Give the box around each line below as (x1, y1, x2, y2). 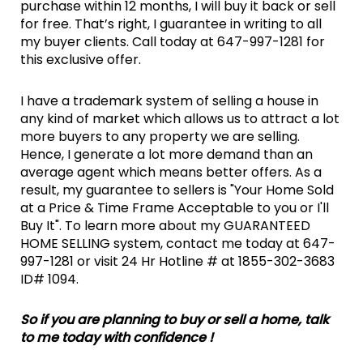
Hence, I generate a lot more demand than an (19, 144, 313, 164)
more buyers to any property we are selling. (19, 126, 300, 146)
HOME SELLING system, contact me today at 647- (19, 233, 335, 253)
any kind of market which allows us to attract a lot (19, 109, 340, 128)
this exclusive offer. (19, 50, 141, 70)
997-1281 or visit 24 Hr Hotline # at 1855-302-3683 (19, 251, 335, 271)
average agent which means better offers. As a (19, 162, 322, 181)
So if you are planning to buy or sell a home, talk (19, 310, 329, 330)
